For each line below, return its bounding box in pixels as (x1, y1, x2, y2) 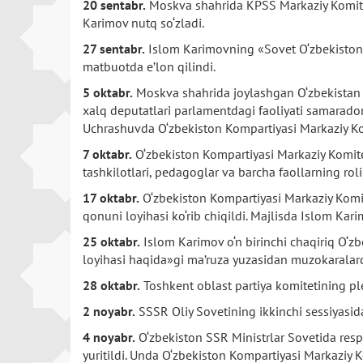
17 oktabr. (83, 190, 139, 206)
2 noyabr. (83, 303, 135, 319)
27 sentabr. (83, 41, 145, 57)
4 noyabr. (83, 329, 135, 345)
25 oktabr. (83, 233, 140, 250)
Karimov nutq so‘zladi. (83, 15, 204, 31)
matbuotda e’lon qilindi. (83, 58, 216, 75)
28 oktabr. (83, 277, 140, 293)
